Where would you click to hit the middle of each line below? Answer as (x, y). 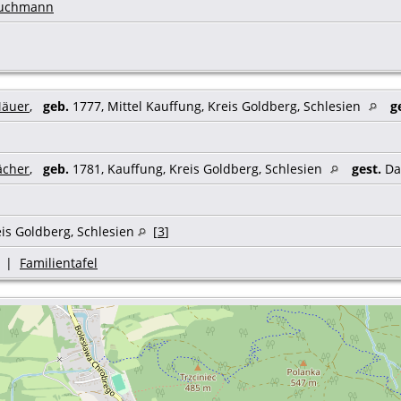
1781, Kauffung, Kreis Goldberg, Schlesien (197, 168)
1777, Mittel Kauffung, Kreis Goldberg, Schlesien (217, 106)
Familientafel (59, 262)
